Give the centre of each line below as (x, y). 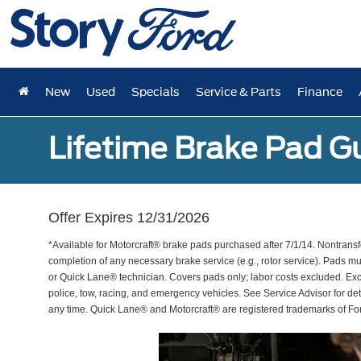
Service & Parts (239, 92)
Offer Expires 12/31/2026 (129, 218)
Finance (320, 92)
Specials (156, 92)
